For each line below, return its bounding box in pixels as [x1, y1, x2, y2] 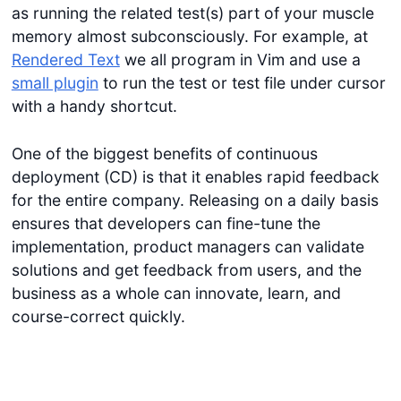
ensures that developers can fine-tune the [11, 213, 320, 233]
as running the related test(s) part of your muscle [11, 4, 374, 23]
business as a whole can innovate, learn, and [11, 283, 341, 303]
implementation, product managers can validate [11, 236, 364, 256]
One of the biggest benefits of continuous [11, 143, 318, 163]
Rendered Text [11, 50, 120, 70]
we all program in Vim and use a [119, 50, 361, 70]
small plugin [11, 73, 98, 93]
